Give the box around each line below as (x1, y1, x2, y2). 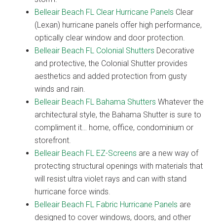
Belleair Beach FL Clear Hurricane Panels (35, 7, 174, 17)
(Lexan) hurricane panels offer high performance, (35, 20, 202, 30)
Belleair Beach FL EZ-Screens (35, 148, 137, 158)
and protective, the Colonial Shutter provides (35, 58, 187, 68)
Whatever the (156, 97, 204, 107)
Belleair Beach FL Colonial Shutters (35, 45, 154, 55)
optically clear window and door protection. (35, 33, 185, 42)
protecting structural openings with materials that (35, 161, 203, 171)
